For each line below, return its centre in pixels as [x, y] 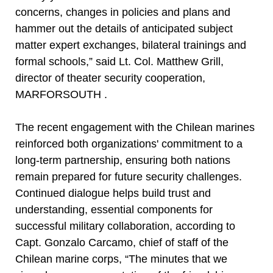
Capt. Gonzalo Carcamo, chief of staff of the [122, 243]
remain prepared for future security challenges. [129, 177]
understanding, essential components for [114, 210]
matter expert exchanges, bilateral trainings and [131, 45]
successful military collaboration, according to [125, 226]
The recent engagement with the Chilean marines [135, 127]
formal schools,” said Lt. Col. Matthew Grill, [119, 62]
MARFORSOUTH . [63, 94]
